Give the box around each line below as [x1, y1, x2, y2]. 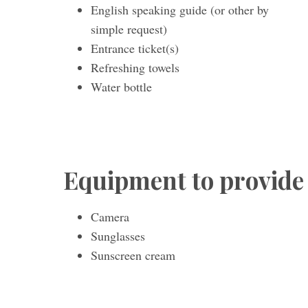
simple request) [91, 21, 167, 37]
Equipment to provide [63, 164, 304, 197]
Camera [91, 208, 129, 225]
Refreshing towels [91, 59, 179, 76]
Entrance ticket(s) [91, 40, 179, 56]
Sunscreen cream [91, 247, 175, 264]
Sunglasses [91, 228, 145, 245]
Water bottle [91, 78, 152, 95]
